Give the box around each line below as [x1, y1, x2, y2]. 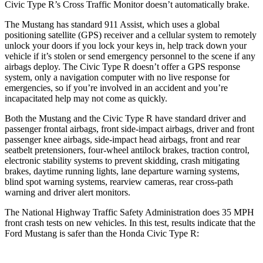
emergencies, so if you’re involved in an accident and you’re [5, 82, 228, 93]
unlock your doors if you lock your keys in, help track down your [5, 40, 247, 50]
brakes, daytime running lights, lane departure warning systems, [5, 166, 240, 176]
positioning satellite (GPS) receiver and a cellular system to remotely [5, 29, 257, 40]
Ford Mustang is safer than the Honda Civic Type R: [5, 228, 199, 238]
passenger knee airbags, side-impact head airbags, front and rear [5, 134, 240, 144]
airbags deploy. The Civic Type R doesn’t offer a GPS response [5, 61, 240, 72]
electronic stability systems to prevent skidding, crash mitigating [5, 155, 240, 166]
